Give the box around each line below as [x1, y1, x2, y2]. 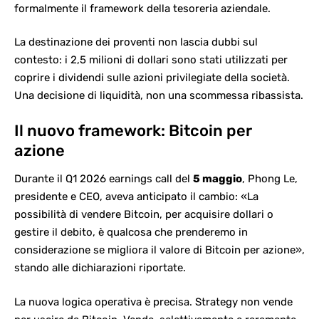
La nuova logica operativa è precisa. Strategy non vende [14, 295, 293, 308]
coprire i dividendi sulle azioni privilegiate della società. [14, 71, 290, 85]
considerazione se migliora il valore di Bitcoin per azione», [14, 244, 305, 257]
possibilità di [14, 208, 81, 221]
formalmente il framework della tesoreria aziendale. [14, 1, 271, 15]
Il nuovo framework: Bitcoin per [14, 120, 252, 140]
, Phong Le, [242, 172, 298, 186]
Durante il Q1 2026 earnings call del [14, 172, 193, 186]
